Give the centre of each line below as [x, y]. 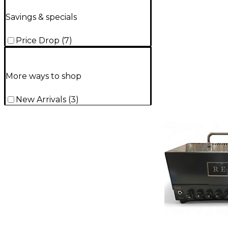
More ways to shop [44, 76]
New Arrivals [41, 100]
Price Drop [38, 41]
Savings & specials [41, 17]
